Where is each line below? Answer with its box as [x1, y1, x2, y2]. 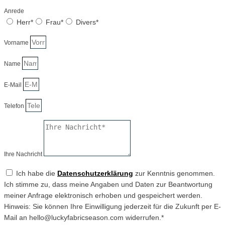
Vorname [4, 39, 30, 47]
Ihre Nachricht [4, 151, 44, 158]
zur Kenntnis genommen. [133, 169, 215, 178]
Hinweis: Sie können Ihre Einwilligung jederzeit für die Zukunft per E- [4, 202, 221, 211]
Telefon [4, 102, 26, 110]
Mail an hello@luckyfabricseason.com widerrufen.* [4, 213, 164, 222]
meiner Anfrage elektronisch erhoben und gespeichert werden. [4, 191, 202, 200]
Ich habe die [16, 169, 57, 178]
